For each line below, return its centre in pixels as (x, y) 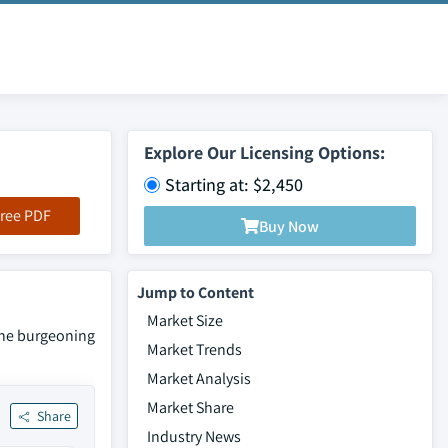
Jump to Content (195, 292)
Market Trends (194, 349)
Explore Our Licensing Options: (264, 152)
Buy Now (289, 226)
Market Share (190, 407)
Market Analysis (199, 378)
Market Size (185, 320)
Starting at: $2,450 (234, 184)
